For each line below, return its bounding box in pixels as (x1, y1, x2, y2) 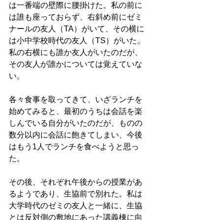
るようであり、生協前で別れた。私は (9, 190, 142, 198)
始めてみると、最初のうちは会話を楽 (9, 107, 142, 116)
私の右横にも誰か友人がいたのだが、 (9, 48, 142, 57)
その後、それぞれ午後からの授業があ (9, 178, 142, 187)
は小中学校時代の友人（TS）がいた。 (9, 36, 145, 45)
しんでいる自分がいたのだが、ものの (9, 119, 142, 128)
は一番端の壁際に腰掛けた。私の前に (9, 1, 142, 10)
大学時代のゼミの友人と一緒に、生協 (9, 201, 142, 210)
